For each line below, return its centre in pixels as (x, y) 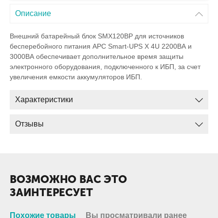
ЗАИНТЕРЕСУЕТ (51, 192)
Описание (33, 13)
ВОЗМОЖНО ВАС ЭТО (68, 179)
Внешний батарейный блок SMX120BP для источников (97, 36)
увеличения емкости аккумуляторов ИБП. (76, 77)
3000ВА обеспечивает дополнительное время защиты (97, 56)
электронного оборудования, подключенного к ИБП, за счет (105, 67)
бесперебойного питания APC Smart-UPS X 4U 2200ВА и (101, 46)
